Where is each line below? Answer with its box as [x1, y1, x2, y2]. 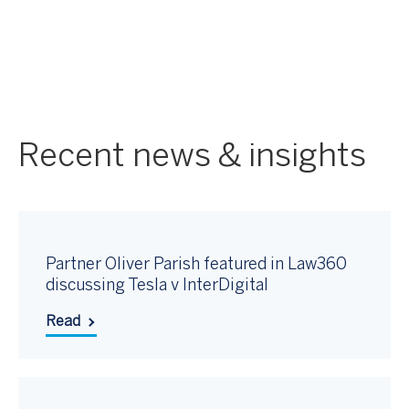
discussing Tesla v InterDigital [46, 278, 268, 294]
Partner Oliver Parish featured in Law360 [46, 257, 347, 273]
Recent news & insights [18, 142, 366, 173]
